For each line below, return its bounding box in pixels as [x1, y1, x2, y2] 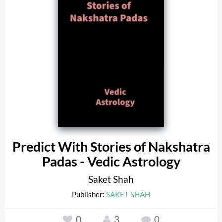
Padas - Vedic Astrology [42, 153, 180, 169]
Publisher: [72, 189, 106, 199]
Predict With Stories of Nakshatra [12, 138, 210, 155]
